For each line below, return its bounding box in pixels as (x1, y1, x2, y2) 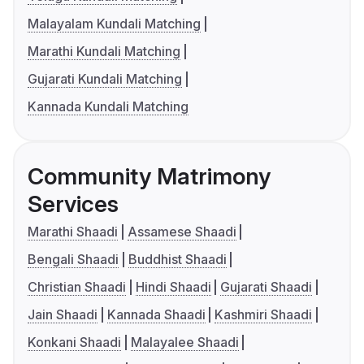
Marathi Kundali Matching (28, 43, 180, 60)
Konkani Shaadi (28, 334, 121, 351)
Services (28, 190, 119, 219)
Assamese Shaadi (127, 223, 236, 240)
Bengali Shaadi (28, 251, 119, 268)
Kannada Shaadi (106, 306, 206, 323)
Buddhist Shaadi (128, 251, 227, 268)
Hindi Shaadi (135, 279, 211, 296)
